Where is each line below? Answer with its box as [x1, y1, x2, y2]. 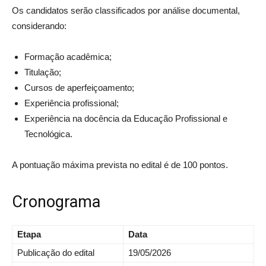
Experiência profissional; [24, 98, 119, 109]
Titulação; [24, 67, 61, 78]
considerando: [12, 21, 66, 31]
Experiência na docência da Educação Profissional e [24, 113, 227, 124]
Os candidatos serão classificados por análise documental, [12, 5, 240, 16]
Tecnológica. [24, 129, 72, 140]
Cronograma [12, 192, 100, 212]
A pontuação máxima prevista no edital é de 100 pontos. [12, 160, 228, 170]
